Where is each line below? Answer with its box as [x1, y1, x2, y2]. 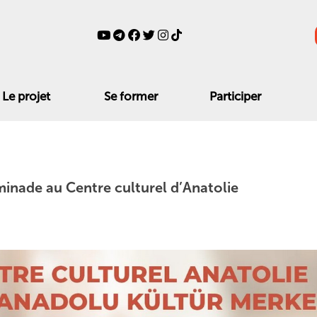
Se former [103, 88, 158, 103]
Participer [209, 88, 261, 103]
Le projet [1, 88, 50, 103]
